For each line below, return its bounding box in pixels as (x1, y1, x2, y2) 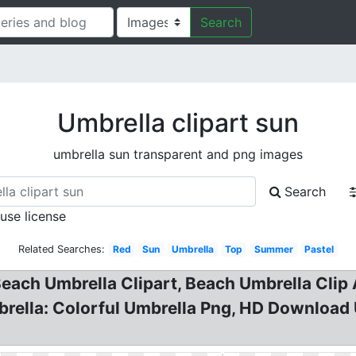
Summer (253, 243, 293, 255)
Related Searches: (17, 243, 105, 255)
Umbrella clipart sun (57, 107, 299, 138)
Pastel (304, 243, 335, 255)
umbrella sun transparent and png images (53, 146, 303, 162)
